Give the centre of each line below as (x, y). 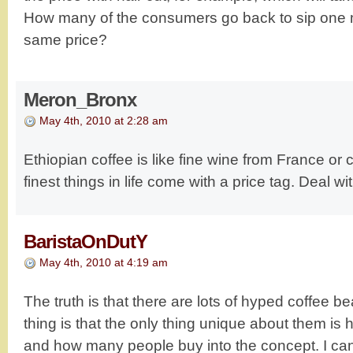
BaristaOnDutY (85, 241)
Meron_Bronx (80, 99)
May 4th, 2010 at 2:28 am (104, 120)
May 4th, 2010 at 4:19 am (104, 262)
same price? (65, 39)
